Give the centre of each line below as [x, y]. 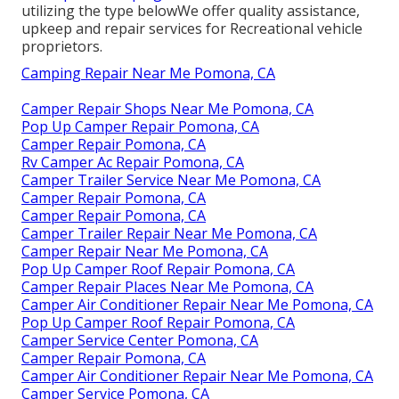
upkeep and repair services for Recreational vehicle [192, 29]
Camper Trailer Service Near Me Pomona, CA [171, 180]
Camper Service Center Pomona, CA [140, 341]
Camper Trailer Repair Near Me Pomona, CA [169, 234]
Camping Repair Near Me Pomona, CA [148, 73]
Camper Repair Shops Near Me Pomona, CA [167, 109]
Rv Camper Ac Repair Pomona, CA [133, 163]
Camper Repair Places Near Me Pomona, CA [167, 287]
